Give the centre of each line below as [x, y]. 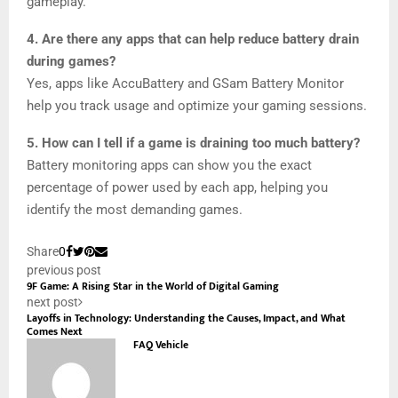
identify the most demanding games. [135, 209]
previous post [64, 270]
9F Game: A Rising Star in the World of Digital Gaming [153, 286]
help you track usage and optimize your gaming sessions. [197, 105]
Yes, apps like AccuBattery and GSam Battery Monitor [185, 83]
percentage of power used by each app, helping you [177, 187]
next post [52, 302]
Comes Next [55, 331]
